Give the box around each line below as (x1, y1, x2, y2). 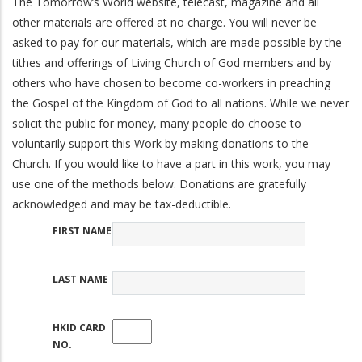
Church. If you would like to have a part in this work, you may (12, 155, 330, 171)
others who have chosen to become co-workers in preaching (12, 74, 330, 90)
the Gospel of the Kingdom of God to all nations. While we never (12, 95, 349, 111)
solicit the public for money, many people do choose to (12, 115, 301, 131)
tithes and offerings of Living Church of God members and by (12, 54, 331, 70)
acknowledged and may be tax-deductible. (12, 196, 231, 212)
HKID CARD (53, 320, 106, 335)
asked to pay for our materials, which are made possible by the (12, 34, 342, 50)
